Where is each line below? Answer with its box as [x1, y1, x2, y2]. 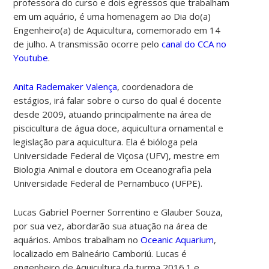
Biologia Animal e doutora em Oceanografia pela [13, 163, 212, 175]
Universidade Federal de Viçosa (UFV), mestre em [13, 149, 220, 162]
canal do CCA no [162, 37, 227, 50]
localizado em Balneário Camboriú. [13, 247, 156, 259]
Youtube [13, 51, 49, 64]
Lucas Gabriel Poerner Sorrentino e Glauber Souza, [13, 205, 223, 218]
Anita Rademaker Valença [13, 80, 118, 92]
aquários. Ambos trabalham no [13, 233, 141, 246]
